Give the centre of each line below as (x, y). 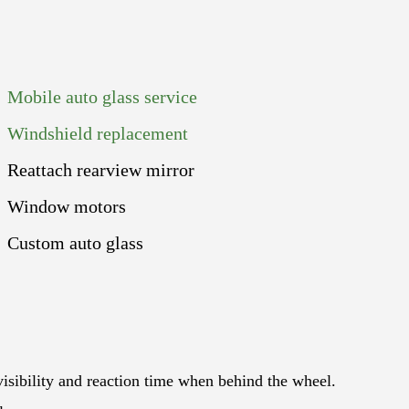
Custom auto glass (76, 242)
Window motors (67, 206)
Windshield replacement (98, 133)
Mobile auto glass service (103, 96)
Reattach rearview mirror (101, 169)
